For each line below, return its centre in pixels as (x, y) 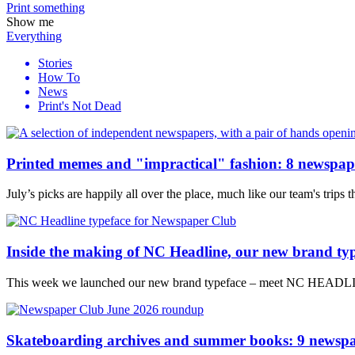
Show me (30, 22)
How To (59, 77)
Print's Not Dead (80, 106)
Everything (34, 36)
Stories (55, 63)
